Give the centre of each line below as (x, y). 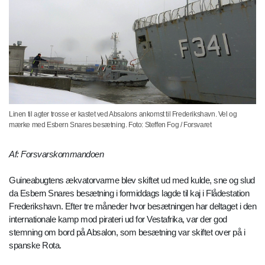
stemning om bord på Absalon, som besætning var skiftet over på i (127, 232)
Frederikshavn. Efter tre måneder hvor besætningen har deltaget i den (132, 206)
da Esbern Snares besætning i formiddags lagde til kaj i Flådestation (129, 193)
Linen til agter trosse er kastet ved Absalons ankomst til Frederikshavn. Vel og (123, 114)
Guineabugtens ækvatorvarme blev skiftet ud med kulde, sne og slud (132, 180)
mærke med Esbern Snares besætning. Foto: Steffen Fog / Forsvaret (110, 125)
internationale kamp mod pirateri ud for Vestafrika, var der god (118, 219)
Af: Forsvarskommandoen (56, 154)
